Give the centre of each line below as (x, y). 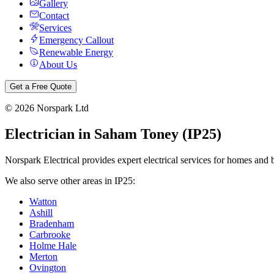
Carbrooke (50, 234)
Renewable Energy (76, 52)
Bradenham (52, 223)
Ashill (41, 212)
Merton (43, 256)
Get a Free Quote (41, 87)
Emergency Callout (76, 40)
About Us (58, 65)
